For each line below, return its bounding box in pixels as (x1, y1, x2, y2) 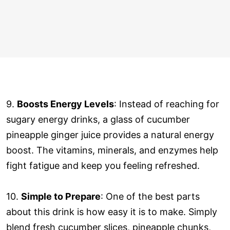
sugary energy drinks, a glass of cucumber (6, 113, 190, 125)
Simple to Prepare (21, 190, 101, 202)
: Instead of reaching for (114, 98, 219, 109)
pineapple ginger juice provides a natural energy (6, 129, 214, 140)
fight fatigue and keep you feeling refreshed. (6, 160, 200, 171)
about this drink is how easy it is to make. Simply (6, 206, 217, 217)
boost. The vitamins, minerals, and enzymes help (6, 144, 218, 156)
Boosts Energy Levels (17, 98, 114, 109)
